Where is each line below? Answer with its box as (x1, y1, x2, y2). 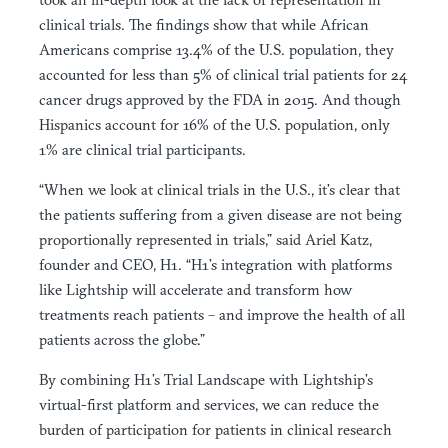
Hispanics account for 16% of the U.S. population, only (39, 114, 390, 134)
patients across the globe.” (39, 329, 205, 349)
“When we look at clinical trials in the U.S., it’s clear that (39, 179, 400, 199)
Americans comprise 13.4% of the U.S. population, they (39, 39, 394, 59)
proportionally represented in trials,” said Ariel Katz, (39, 229, 372, 249)
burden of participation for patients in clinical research (39, 419, 392, 439)
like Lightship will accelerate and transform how (39, 279, 352, 299)
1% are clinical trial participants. (39, 139, 246, 159)
